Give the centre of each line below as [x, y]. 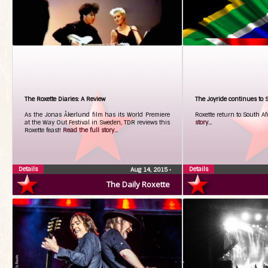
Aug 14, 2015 [150, 170]
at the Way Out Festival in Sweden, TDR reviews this [97, 122]
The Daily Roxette [138, 184]
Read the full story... [90, 130]
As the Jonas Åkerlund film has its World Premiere [97, 115]
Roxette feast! [44, 130]
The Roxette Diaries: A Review [65, 99]
